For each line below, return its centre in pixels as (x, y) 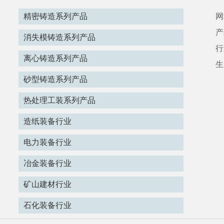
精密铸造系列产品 (55, 16)
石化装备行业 (47, 205)
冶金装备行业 (47, 163)
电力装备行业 (47, 142)
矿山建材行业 (47, 184)
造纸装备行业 (47, 121)
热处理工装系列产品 (59, 100)
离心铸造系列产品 (55, 58)
